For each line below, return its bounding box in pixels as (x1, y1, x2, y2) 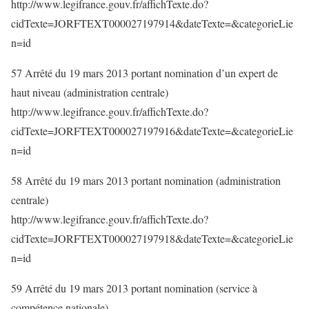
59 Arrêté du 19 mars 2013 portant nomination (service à (11, 281, 257, 295)
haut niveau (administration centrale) (11, 85, 168, 99)
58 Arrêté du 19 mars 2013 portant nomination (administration (11, 173, 281, 188)
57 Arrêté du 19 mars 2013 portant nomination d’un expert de (11, 66, 278, 80)
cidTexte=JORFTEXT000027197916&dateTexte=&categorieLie (11, 123, 293, 138)
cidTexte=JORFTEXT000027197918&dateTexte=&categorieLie (11, 231, 293, 246)
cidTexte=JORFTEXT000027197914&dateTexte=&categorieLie (11, 16, 293, 30)
